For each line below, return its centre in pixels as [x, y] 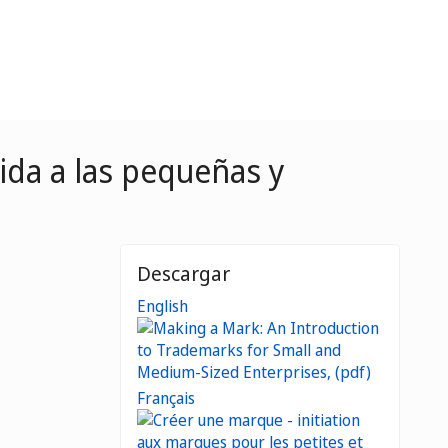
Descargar [183, 273]
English [162, 306]
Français [166, 398]
